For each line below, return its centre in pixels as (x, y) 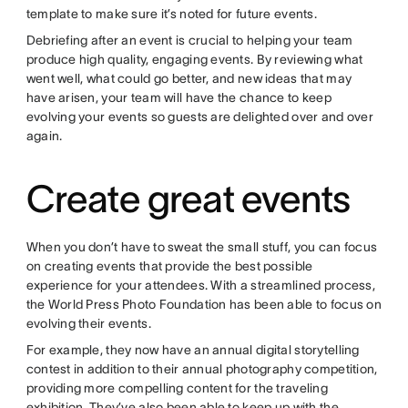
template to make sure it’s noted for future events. (171, 14)
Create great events (188, 199)
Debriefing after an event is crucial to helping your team (189, 41)
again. (44, 136)
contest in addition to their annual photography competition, (202, 369)
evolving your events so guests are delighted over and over (199, 117)
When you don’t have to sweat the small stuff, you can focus (202, 247)
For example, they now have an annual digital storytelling (193, 350)
